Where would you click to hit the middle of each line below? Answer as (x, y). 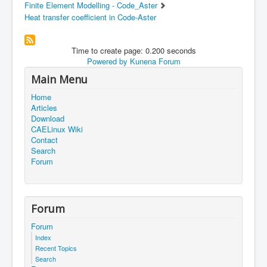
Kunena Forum (155, 61)
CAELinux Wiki (57, 129)
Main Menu (59, 80)
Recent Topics (56, 248)
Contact (44, 140)
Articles (44, 108)
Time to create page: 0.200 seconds (133, 51)
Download (48, 119)
